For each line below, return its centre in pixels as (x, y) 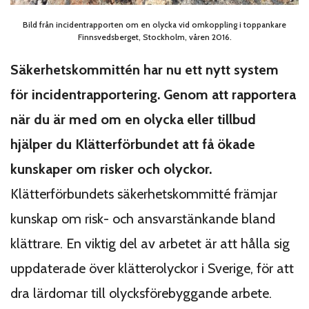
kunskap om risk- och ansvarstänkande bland (143, 218)
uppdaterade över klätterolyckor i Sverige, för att (152, 268)
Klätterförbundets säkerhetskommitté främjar (144, 193)
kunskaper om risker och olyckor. (113, 169)
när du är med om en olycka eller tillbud (133, 119)
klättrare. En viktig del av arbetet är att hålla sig (150, 243)
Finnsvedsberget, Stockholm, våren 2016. (154, 37)
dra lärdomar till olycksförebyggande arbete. (141, 293)
